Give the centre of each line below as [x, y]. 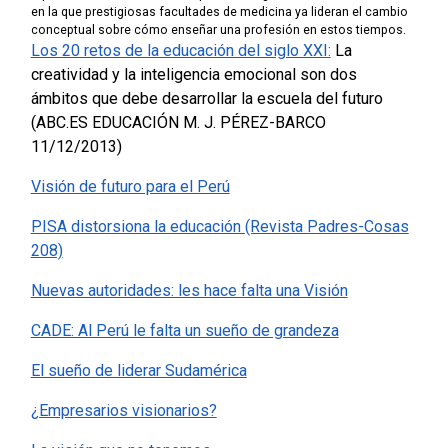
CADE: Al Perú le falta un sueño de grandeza [184, 331]
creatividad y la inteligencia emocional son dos [193, 75]
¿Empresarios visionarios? [123, 411]
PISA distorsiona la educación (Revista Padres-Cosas [219, 227]
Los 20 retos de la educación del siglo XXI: [180, 51]
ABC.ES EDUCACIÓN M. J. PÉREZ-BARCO [180, 123]
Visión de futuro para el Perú [130, 187]
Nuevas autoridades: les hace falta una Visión [189, 291]
